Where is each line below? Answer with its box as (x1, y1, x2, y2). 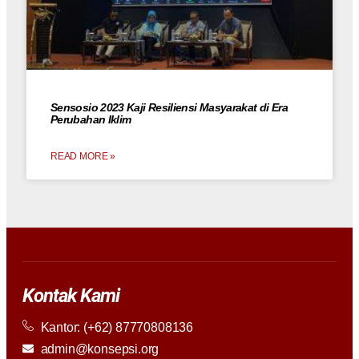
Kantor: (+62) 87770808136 (40, 319, 193, 334)
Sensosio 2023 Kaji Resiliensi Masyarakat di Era (50, 100, 288, 114)
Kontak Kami (22, 284, 120, 307)
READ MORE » (50, 150, 116, 162)
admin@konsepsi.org (40, 341, 159, 356)
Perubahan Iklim (50, 112, 131, 126)
